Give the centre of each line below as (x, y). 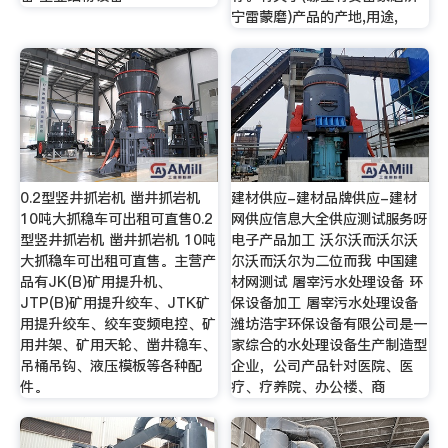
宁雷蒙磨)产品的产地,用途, (315, 17)
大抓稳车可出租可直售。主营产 (117, 260)
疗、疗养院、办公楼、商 (308, 386)
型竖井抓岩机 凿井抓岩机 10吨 (117, 239)
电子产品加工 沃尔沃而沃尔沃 (325, 239)
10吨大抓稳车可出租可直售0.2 (116, 218)
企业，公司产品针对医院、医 (322, 365)
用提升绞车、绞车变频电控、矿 (117, 323)
